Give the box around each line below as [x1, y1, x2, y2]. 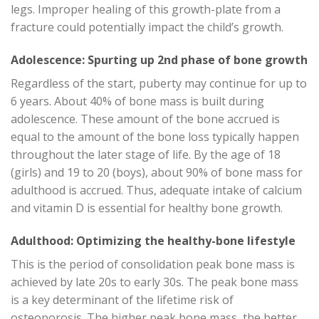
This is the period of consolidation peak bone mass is [11, 256, 295, 272]
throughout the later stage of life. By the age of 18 [11, 146, 281, 162]
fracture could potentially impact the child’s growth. [11, 19, 283, 36]
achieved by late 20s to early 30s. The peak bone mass [11, 273, 298, 290]
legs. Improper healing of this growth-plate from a [11, 1, 281, 18]
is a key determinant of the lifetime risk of [11, 291, 234, 308]
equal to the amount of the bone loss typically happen [11, 128, 299, 145]
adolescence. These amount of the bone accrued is [11, 110, 280, 127]
